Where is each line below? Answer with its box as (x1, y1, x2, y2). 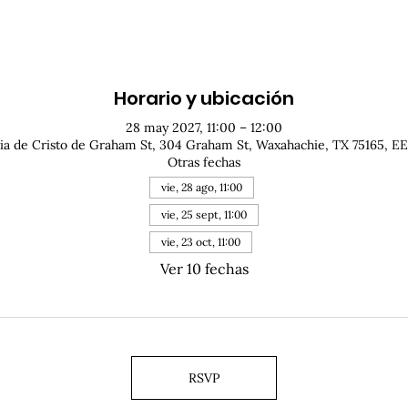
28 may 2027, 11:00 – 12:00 (126, 119, 282, 137)
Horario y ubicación (114, 86, 294, 112)
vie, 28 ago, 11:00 (161, 180, 242, 195)
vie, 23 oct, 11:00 (161, 235, 240, 250)
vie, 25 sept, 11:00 (161, 208, 247, 222)
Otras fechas (168, 154, 240, 171)
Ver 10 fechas (159, 260, 249, 279)
